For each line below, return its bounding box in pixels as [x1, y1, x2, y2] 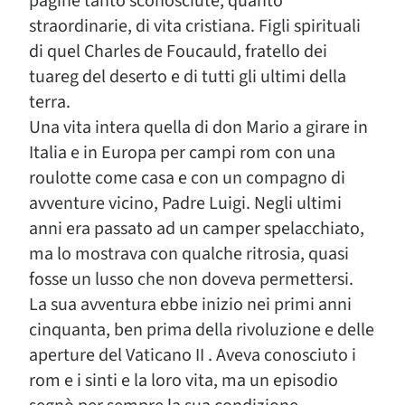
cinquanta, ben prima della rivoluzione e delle [29, 317, 374, 343]
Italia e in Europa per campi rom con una [29, 140, 335, 165]
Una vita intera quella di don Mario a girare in [29, 115, 368, 140]
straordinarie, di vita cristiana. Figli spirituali [29, 14, 361, 39]
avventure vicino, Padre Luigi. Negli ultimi [29, 191, 342, 216]
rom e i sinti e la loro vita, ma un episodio [29, 368, 338, 393]
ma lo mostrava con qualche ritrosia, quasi [29, 241, 349, 267]
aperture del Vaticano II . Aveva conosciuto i [29, 343, 356, 368]
